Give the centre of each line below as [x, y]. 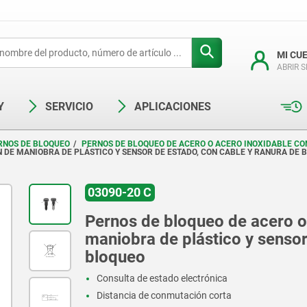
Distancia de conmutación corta [164, 296]
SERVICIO [69, 107]
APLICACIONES [173, 107]
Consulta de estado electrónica [162, 279]
